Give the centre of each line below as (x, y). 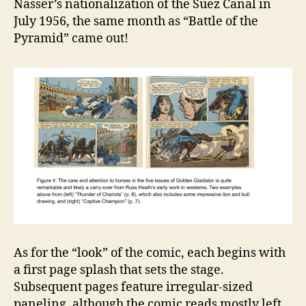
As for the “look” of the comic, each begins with (150, 253)
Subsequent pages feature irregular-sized (133, 287)
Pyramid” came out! (71, 38)
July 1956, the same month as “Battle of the (136, 21)
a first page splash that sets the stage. (119, 270)
